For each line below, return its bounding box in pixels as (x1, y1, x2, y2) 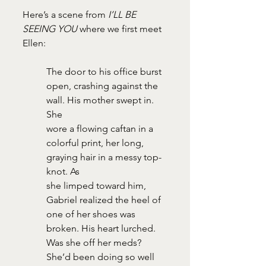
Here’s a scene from (23, 8, 108, 20)
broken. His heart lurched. (46, 222, 158, 234)
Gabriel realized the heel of (46, 194, 163, 205)
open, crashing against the (46, 80, 160, 91)
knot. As (46, 165, 80, 177)
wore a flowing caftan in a (46, 122, 156, 134)
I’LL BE (108, 8, 138, 20)
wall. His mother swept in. (46, 94, 156, 106)
